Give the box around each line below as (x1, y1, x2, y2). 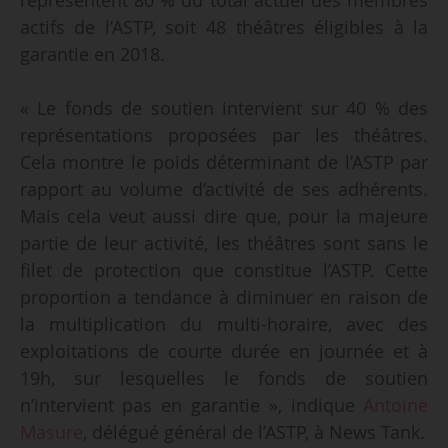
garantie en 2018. (19, 41, 165, 66)
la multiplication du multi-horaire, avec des (19, 311, 429, 336)
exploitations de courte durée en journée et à (19, 338, 429, 363)
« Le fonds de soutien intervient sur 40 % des (19, 95, 429, 120)
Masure (19, 419, 83, 444)
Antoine (363, 392, 429, 417)
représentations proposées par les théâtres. (19, 122, 429, 147)
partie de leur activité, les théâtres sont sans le (19, 230, 429, 255)
